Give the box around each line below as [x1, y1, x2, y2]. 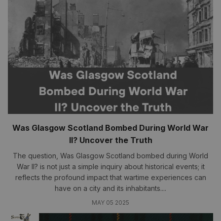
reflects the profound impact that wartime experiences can [15, 173, 206, 182]
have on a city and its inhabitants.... [55, 184, 166, 192]
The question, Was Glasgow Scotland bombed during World [13, 151, 208, 160]
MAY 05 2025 [92, 199, 129, 206]
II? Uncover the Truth [69, 135, 152, 145]
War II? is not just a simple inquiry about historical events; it [16, 162, 205, 171]
